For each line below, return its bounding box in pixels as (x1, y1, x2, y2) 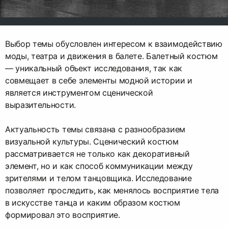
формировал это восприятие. (5, 209, 120, 220)
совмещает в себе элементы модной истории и (5, 75, 192, 85)
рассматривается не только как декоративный (5, 148, 190, 159)
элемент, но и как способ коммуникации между (5, 160, 193, 171)
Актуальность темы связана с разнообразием (5, 124, 185, 134)
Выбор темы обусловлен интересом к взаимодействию (5, 38, 222, 49)
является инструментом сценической (5, 87, 153, 98)
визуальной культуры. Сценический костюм (5, 136, 179, 147)
